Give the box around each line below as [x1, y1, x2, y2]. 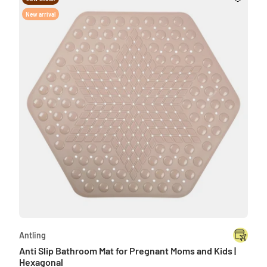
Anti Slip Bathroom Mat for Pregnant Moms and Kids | [19, 245, 236, 257]
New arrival [26, 11, 55, 18]
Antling [19, 230, 46, 241]
